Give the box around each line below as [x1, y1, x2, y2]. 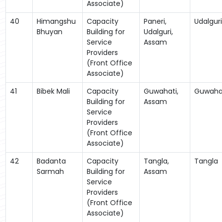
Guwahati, [143, 86, 178, 96]
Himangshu [36, 16, 76, 26]
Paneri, [143, 16, 166, 26]
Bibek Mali [36, 86, 70, 96]
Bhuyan [36, 26, 62, 37]
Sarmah [36, 166, 64, 176]
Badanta [36, 156, 66, 166]
